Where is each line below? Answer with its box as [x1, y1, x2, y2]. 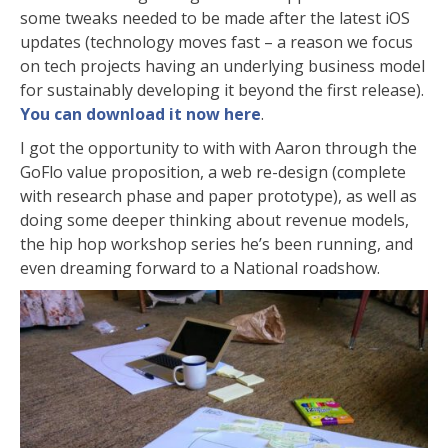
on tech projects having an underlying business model [20, 55, 425, 78]
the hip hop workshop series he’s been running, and [20, 233, 413, 256]
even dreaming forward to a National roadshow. [20, 257, 380, 280]
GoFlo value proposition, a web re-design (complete [20, 161, 406, 184]
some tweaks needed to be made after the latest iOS [20, 7, 410, 30]
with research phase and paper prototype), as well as [20, 185, 417, 208]
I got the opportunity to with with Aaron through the [20, 137, 417, 160]
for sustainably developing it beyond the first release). [20, 79, 424, 102]
